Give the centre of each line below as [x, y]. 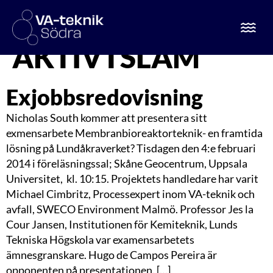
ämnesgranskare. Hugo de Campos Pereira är [112, 255]
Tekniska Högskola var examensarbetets [100, 239]
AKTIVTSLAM [106, 57]
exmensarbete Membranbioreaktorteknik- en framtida [134, 133]
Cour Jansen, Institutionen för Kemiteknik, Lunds [122, 224]
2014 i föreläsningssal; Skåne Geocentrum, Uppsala [127, 163]
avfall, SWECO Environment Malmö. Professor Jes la [130, 209]
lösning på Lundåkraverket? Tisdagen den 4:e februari [131, 148]
